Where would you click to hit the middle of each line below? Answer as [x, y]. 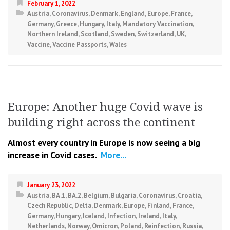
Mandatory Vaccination [157, 24]
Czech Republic [50, 206]
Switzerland [156, 34]
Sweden [123, 34]
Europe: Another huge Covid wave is [105, 107]
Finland [159, 206]
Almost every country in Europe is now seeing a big [104, 143]
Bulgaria [123, 196]
